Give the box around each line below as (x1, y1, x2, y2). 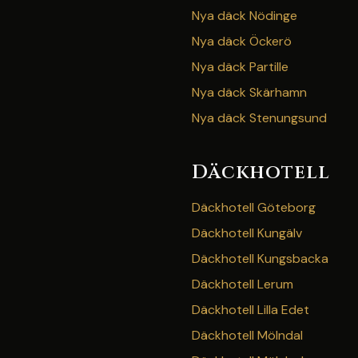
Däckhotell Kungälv (192, 225, 302, 241)
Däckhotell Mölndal (192, 327, 303, 344)
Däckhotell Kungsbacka (192, 250, 328, 267)
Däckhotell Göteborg (192, 199, 316, 216)
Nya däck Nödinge (192, 7, 297, 24)
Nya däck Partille (192, 58, 288, 75)
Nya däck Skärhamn (192, 84, 307, 101)
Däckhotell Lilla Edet (192, 301, 309, 318)
